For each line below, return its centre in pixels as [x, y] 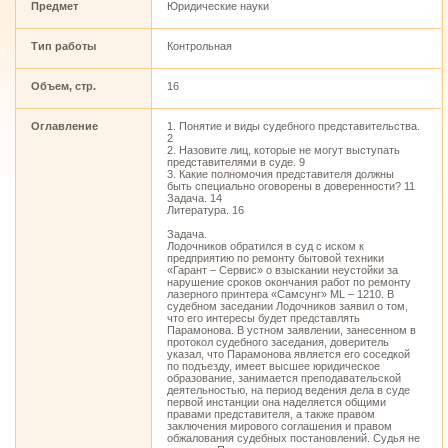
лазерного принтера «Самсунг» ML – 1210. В [280, 294]
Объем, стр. [63, 86]
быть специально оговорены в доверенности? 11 [291, 186]
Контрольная [199, 46]
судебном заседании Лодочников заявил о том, [287, 306]
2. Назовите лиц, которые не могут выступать [283, 150]
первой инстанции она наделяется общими [276, 402]
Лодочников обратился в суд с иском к [265, 246]
